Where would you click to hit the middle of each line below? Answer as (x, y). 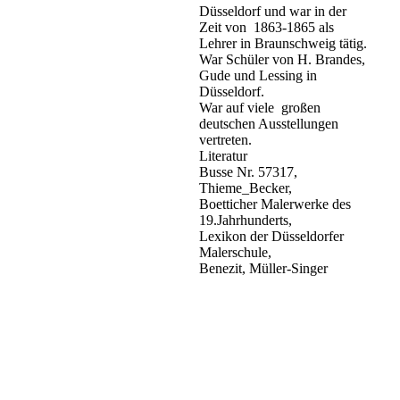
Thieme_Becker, (246, 187)
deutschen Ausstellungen (269, 123)
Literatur (224, 155)
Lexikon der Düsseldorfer (272, 236)
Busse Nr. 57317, (249, 171)
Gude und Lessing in (258, 75)
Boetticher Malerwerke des (275, 204)
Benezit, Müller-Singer (264, 268)
